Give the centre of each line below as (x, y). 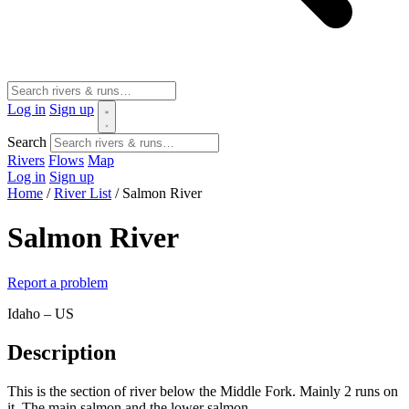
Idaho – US (41, 313)
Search (27, 142)
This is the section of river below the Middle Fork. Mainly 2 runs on (203, 391)
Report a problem (58, 282)
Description (62, 352)
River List (83, 193)
